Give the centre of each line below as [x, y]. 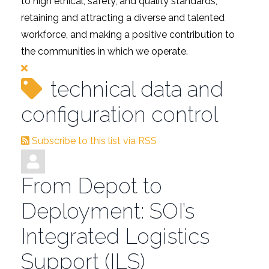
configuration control [119, 114]
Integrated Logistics [115, 237]
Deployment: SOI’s [108, 211]
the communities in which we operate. [104, 51]
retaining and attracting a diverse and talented [123, 17]
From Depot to [92, 186]
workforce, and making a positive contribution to [128, 34]
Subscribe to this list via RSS [94, 141]
